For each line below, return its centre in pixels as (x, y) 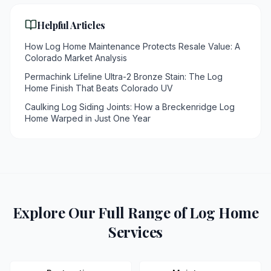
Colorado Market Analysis (76, 58)
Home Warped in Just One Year (88, 118)
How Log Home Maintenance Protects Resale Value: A (132, 46)
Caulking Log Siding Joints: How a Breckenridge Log (130, 107)
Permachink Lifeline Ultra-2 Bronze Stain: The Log (124, 77)
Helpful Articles (71, 25)
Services (135, 232)
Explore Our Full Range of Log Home (135, 212)
